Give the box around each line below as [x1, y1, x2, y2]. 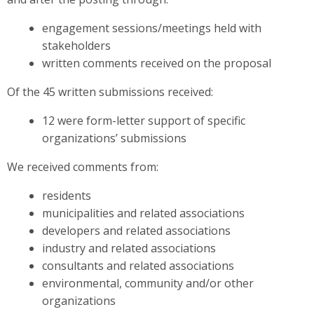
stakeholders [41, 38, 111, 54]
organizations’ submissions [41, 130, 186, 146]
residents [41, 188, 91, 204]
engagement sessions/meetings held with [41, 20, 261, 36]
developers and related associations [41, 223, 231, 239]
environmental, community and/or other [41, 275, 254, 292]
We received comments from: [7, 159, 158, 175]
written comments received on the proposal [41, 55, 271, 71]
